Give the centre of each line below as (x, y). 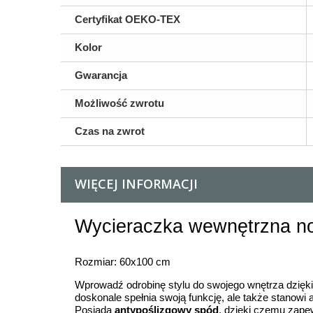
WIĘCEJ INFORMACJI (136, 184)
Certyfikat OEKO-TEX (128, 19)
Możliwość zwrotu (119, 103)
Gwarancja (101, 75)
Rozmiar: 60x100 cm (123, 262)
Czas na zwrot (110, 131)
